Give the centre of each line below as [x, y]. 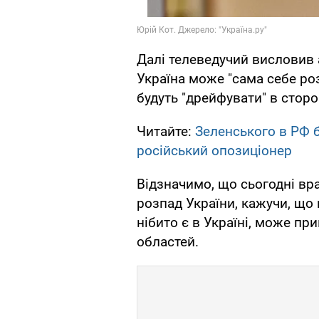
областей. [168, 242]
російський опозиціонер [214, 151]
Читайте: [166, 132]
